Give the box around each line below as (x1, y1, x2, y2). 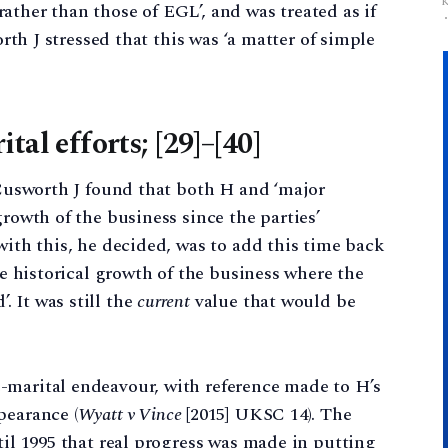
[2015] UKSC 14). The (181, 400, 352, 428)
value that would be (189, 287, 356, 315)
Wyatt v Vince (77, 400, 182, 428)
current (137, 287, 190, 315)
